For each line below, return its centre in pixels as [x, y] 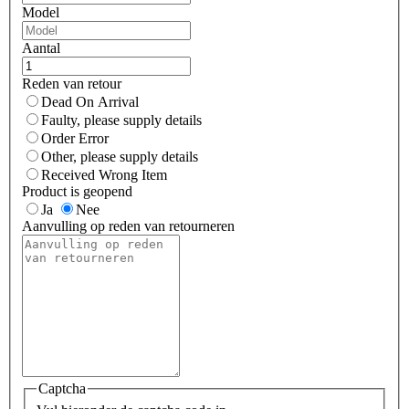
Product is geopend [77, 192]
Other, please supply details [120, 157]
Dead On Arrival [90, 102]
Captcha [62, 389]
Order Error [75, 139]
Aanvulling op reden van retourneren [128, 226]
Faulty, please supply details [121, 121]
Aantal [41, 48]
